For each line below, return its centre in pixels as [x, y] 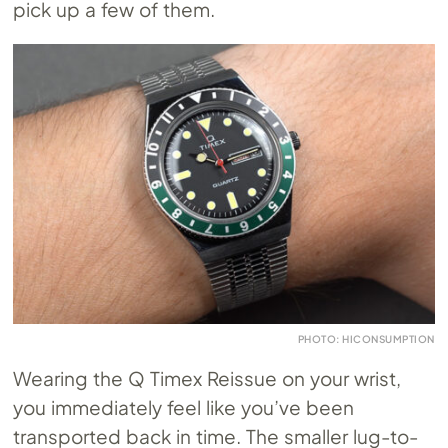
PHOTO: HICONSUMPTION [366, 339]
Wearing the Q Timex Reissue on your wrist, [207, 378]
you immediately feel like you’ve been [183, 407]
